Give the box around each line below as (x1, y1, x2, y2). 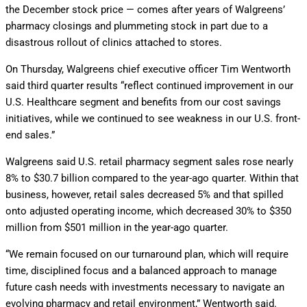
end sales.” (5, 129, 55, 142)
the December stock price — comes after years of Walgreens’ (5, 3, 285, 16)
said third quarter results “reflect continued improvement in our (5, 79, 293, 93)
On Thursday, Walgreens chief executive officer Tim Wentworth (5, 63, 291, 76)
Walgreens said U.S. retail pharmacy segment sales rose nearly (5, 156, 293, 169)
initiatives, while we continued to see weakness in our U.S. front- (5, 112, 300, 125)
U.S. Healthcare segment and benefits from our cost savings (5, 96, 281, 109)
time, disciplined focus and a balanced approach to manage (5, 265, 277, 278)
